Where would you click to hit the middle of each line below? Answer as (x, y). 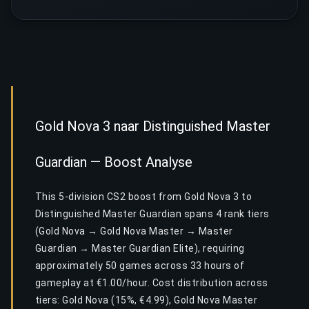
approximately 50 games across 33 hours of (140, 266)
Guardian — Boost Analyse (114, 162)
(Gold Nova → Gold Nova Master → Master (134, 231)
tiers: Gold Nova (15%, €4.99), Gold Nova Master (147, 300)
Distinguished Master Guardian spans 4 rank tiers (152, 214)
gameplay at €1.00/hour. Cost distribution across (152, 283)
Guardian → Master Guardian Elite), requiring (140, 248)
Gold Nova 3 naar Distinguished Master (153, 126)
